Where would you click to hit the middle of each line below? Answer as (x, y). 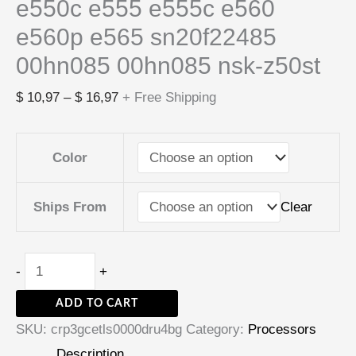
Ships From (70, 207)
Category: (217, 330)
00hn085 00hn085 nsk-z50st (168, 65)
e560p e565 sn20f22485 (146, 37)
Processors (282, 330)
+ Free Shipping (169, 97)
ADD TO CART (97, 304)
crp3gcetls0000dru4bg (116, 330)
